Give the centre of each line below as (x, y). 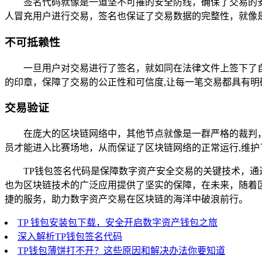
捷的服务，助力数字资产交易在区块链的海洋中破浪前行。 (126, 199)
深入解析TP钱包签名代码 (70, 237)
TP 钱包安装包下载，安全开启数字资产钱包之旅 (118, 223)
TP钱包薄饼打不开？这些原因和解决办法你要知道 (121, 251)
